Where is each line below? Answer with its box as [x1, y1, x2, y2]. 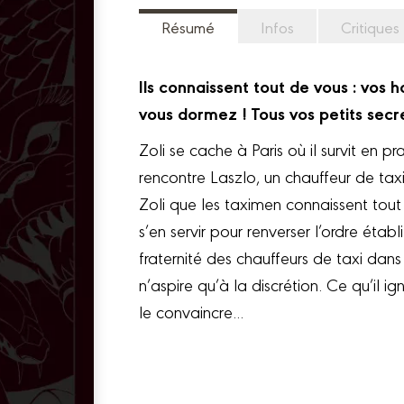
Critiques [341, 16, 399, 37]
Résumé [161, 16, 215, 37]
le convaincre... [139, 299, 243, 323]
